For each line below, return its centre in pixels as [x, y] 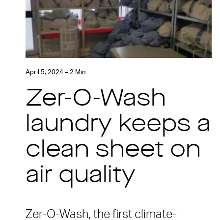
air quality [81, 177]
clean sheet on [113, 151]
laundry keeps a [118, 125]
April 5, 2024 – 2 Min [55, 73]
